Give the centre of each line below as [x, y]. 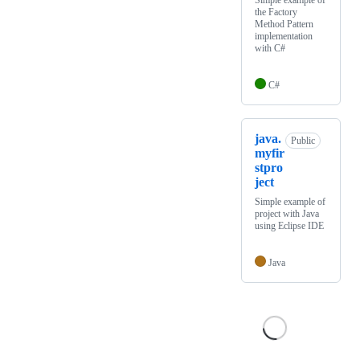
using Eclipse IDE [289, 226]
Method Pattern [284, 25]
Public [303, 140]
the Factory [276, 12]
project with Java [287, 214]
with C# [270, 49]
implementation [284, 37]
